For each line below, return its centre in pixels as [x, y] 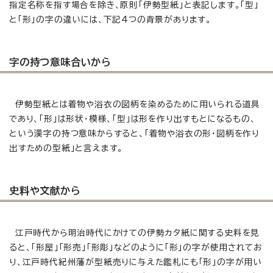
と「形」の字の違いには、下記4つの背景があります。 [111, 19]
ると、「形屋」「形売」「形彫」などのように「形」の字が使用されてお [136, 247]
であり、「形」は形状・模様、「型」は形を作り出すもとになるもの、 [133, 119]
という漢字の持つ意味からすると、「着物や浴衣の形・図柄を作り [134, 133]
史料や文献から [45, 190]
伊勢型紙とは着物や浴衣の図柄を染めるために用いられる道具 [135, 104]
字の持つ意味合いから [60, 62]
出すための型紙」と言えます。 [66, 148]
